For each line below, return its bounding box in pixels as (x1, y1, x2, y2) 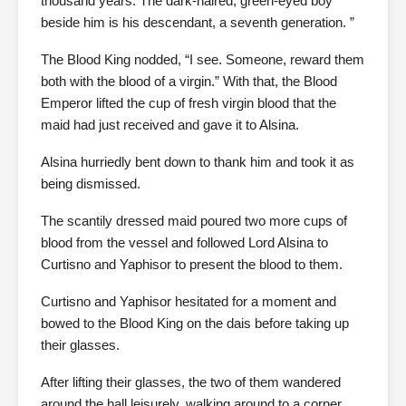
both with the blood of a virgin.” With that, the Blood (41, 73, 337, 89)
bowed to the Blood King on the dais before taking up (41, 315, 349, 331)
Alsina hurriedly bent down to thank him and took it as (41, 154, 354, 169)
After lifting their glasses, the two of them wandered (41, 374, 341, 390)
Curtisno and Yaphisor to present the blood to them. (41, 256, 343, 272)
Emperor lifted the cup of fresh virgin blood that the (41, 95, 336, 111)
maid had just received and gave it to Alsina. (41, 117, 299, 132)
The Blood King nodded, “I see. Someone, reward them (41, 52, 364, 67)
